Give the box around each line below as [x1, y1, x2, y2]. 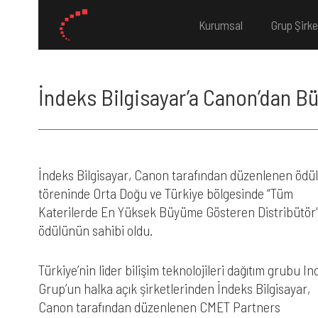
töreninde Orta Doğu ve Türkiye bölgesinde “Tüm [38, 185, 293, 202]
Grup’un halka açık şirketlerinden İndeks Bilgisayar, [38, 280, 310, 297]
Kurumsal [199, 18, 243, 32]
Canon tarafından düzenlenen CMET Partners [38, 298, 280, 315]
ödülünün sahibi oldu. [38, 221, 153, 238]
